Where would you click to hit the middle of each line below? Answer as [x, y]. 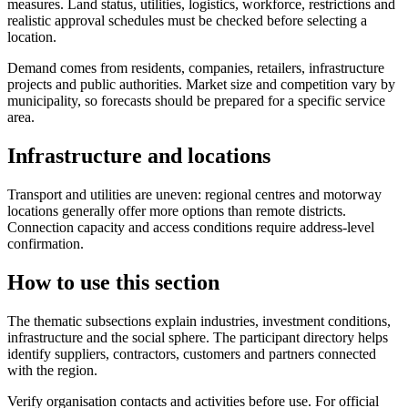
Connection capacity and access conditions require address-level [191, 228]
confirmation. [46, 244]
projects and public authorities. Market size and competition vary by [201, 85]
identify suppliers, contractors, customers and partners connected [192, 354]
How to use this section [113, 283]
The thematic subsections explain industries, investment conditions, [199, 321]
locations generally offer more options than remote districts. [177, 211]
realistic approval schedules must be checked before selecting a [187, 21]
